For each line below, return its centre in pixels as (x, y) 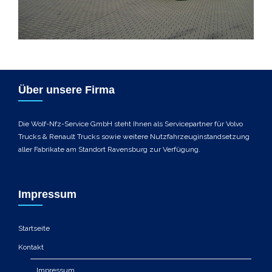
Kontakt (31, 247)
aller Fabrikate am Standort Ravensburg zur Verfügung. (109, 149)
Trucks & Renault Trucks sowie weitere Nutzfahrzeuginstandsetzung (134, 137)
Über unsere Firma (66, 90)
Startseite (34, 228)
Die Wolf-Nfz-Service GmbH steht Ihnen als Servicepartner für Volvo (131, 124)
